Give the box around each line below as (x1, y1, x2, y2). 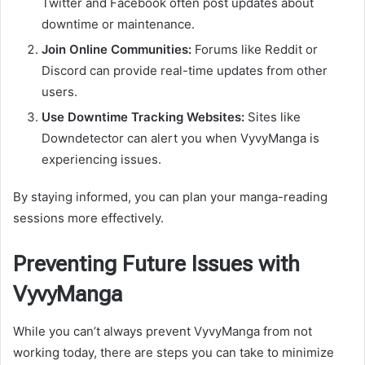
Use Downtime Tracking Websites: (42, 109, 244, 125)
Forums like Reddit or (191, 42, 318, 58)
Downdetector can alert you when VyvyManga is (42, 130, 319, 147)
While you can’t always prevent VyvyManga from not (13, 323, 312, 339)
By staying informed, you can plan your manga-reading (13, 189, 328, 205)
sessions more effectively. (13, 210, 164, 226)
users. (42, 84, 77, 100)
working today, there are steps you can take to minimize (13, 344, 334, 360)
